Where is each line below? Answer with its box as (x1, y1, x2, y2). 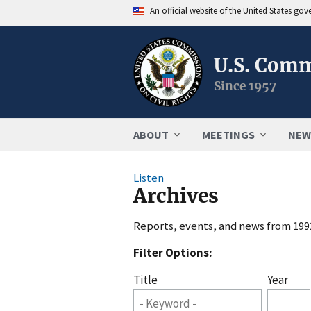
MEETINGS (202, 128, 255, 142)
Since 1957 (214, 78, 276, 94)
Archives (133, 184, 219, 209)
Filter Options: (133, 244, 212, 260)
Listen (133, 170, 164, 186)
